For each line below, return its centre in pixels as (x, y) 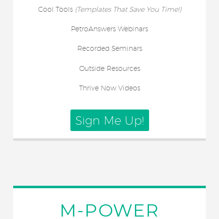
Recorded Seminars (109, 49)
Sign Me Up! (109, 120)
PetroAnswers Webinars (109, 29)
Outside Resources (109, 68)
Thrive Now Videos (109, 88)
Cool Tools (56, 9)
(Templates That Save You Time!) (128, 9)
